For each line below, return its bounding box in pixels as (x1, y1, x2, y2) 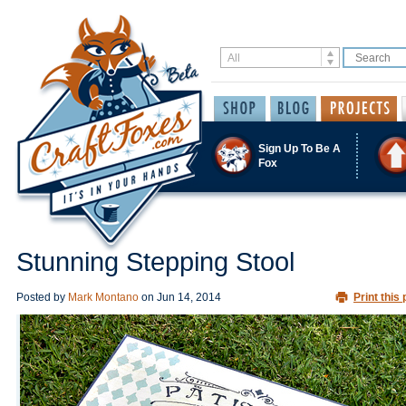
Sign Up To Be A (258, 141, 341, 155)
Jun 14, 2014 (157, 291, 221, 304)
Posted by (16, 291, 68, 304)
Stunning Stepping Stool (16, 247, 295, 276)
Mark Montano (68, 291, 139, 304)
